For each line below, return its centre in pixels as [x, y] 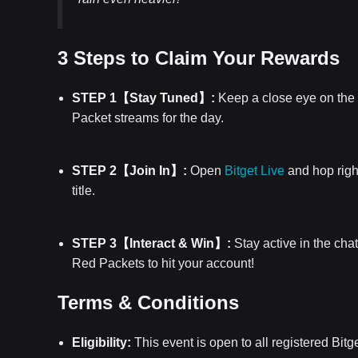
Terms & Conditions [148, 302]
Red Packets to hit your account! [163, 263]
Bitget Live [255, 171]
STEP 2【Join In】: [129, 171]
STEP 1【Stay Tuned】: [143, 98]
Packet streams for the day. [148, 118]
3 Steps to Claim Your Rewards [201, 58]
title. [84, 191]
